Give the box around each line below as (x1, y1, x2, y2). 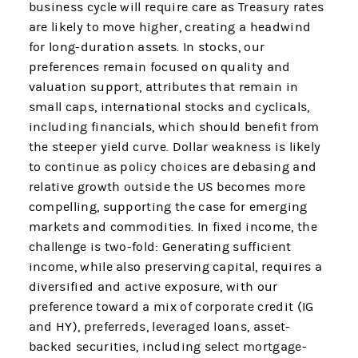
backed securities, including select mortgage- (28, 340, 307, 355)
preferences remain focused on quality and (28, 60, 291, 75)
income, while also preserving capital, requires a (28, 260, 323, 275)
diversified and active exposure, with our (28, 280, 278, 295)
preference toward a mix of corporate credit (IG (28, 300, 314, 315)
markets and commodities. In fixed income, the (28, 220, 317, 235)
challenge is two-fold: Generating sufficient (28, 240, 292, 255)
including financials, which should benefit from (28, 120, 320, 135)
